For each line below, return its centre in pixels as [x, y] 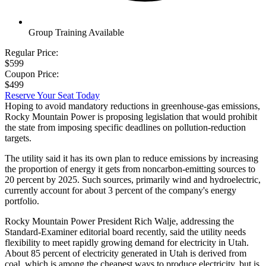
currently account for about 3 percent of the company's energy [121, 190]
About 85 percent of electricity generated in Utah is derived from [126, 253]
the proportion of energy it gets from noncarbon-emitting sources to [130, 169]
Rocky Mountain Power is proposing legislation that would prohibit [131, 116]
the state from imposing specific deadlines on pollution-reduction [125, 127]
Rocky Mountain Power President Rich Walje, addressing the [119, 221]
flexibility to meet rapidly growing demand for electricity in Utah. [127, 242]
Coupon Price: [32, 74]
